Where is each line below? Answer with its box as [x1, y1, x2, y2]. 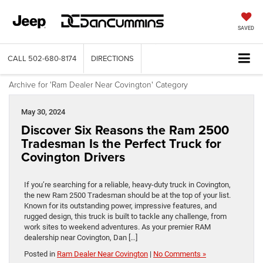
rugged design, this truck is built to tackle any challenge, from [24, 212, 227, 221]
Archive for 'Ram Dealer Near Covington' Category [9, 79, 188, 90]
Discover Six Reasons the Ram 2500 [21, 121, 229, 140]
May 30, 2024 [21, 107, 65, 117]
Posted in [24, 249, 57, 259]
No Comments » [153, 249, 206, 259]
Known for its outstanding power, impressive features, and [24, 201, 217, 211]
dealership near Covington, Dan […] [24, 233, 137, 242]
